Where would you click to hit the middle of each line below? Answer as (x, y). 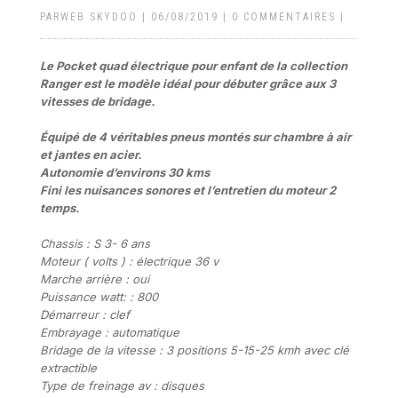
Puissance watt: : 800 (99, 297)
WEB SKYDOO (99, 17)
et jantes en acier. (90, 155)
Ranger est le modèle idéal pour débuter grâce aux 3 (187, 84)
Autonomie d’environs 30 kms (124, 172)
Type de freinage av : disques (122, 386)
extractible (68, 368)
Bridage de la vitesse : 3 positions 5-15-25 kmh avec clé (194, 350)
